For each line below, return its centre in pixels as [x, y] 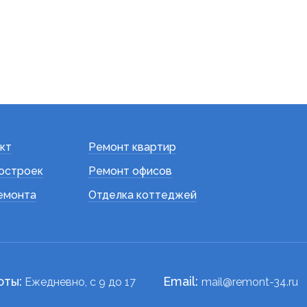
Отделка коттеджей [143, 195]
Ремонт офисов [130, 171]
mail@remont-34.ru [250, 282]
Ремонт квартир [132, 147]
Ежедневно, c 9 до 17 [79, 282]
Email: [182, 281]
